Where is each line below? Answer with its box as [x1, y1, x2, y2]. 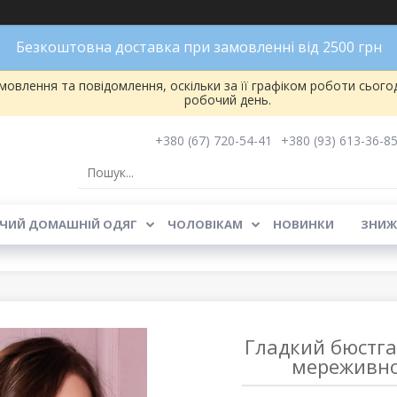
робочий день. [183, 91, 271, 108]
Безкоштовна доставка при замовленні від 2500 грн [15, 37, 382, 57]
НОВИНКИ [272, 216, 334, 232]
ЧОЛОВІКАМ [167, 216, 243, 232]
